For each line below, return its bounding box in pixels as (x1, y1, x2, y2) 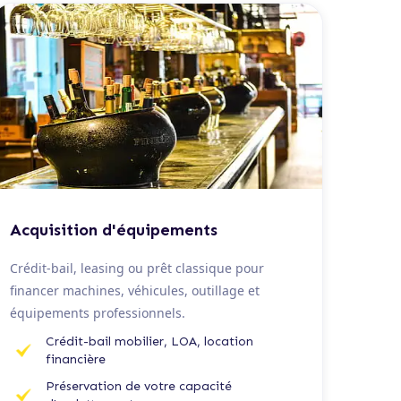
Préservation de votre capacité (45, 378, 232, 394)
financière (45, 351, 106, 367)
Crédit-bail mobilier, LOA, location (45, 333, 253, 349)
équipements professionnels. (9, 303, 185, 321)
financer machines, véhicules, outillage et (9, 281, 260, 299)
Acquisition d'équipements (9, 219, 218, 240)
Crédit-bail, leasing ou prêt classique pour (9, 259, 264, 277)
